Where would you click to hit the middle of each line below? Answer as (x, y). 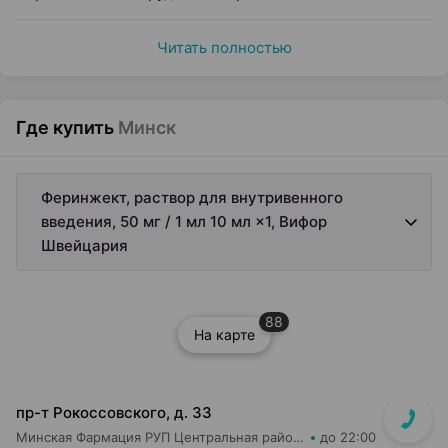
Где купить (65, 127)
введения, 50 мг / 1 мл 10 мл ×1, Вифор (184, 221)
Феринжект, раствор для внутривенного (192, 197)
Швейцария (84, 245)
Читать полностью (224, 47)
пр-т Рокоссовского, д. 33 (114, 412)
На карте (224, 334)
